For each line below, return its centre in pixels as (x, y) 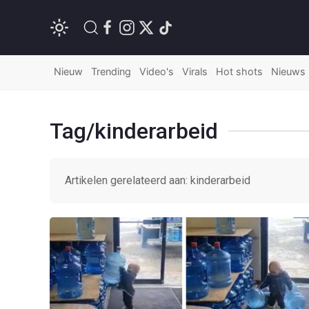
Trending (111, 71)
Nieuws (288, 71)
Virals (195, 71)
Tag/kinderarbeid (134, 131)
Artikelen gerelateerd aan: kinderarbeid (158, 180)
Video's (157, 71)
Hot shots (239, 71)
